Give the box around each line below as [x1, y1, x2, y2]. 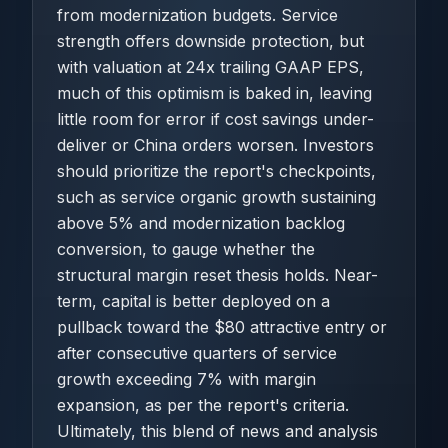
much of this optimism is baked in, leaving [57, 83, 372, 103]
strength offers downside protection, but [57, 31, 364, 51]
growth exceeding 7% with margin [57, 369, 316, 389]
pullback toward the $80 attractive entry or [57, 317, 387, 337]
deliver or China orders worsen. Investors [57, 135, 374, 155]
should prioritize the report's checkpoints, [57, 161, 376, 181]
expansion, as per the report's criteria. [57, 395, 349, 415]
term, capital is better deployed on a [57, 291, 330, 311]
